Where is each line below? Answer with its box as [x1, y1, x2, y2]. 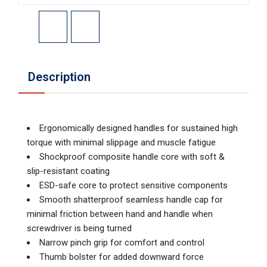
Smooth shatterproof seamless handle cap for [39, 194, 223, 206]
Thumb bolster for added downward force [39, 252, 204, 263]
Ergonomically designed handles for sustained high [39, 123, 238, 134]
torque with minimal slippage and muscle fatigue [27, 137, 216, 148]
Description [28, 69, 91, 84]
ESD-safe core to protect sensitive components [39, 180, 228, 191]
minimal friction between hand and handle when [27, 209, 213, 220]
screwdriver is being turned [27, 223, 132, 234]
